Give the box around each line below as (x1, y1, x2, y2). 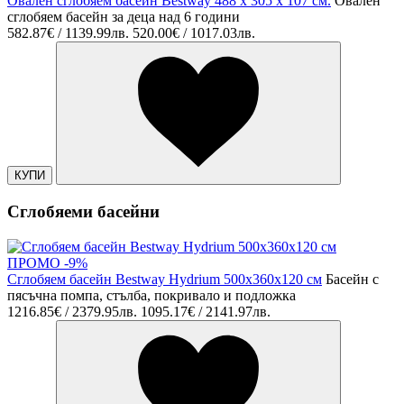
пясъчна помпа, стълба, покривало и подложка (7, 287, 296, 303)
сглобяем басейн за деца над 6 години (7, 9, 240, 25)
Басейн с (326, 271, 379, 287)
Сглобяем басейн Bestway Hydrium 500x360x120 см (7, 271, 322, 287)
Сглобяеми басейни (7, 202, 160, 222)
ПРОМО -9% (7, 254, 87, 271)
